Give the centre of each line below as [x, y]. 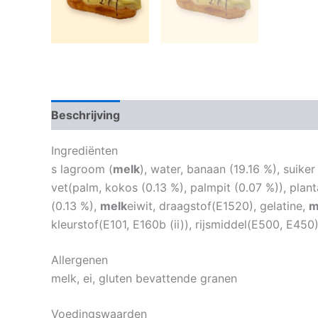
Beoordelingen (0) [186, 115]
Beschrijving [86, 115]
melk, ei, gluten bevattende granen [144, 278]
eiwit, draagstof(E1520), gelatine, [218, 206]
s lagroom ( [82, 169]
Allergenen [79, 260]
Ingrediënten [84, 150]
